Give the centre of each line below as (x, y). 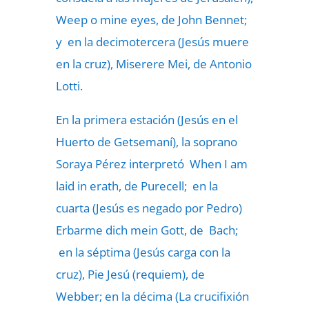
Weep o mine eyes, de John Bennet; (151, 20)
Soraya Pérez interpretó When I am (151, 164)
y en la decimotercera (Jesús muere (152, 42)
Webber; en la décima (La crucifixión (152, 296)
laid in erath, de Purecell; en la (137, 186)
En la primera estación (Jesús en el (147, 120)
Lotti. (69, 86)
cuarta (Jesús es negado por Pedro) (149, 208)
